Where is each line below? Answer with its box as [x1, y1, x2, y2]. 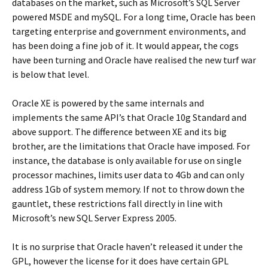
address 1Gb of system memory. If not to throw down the [12, 183, 245, 195]
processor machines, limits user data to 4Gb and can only [12, 169, 244, 181]
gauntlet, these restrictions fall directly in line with [12, 197, 223, 209]
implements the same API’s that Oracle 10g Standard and [12, 111, 246, 123]
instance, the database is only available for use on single [12, 154, 242, 166]
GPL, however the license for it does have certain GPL [12, 255, 229, 267]
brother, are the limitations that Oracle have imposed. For [12, 140, 250, 152]
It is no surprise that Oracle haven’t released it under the [12, 240, 243, 252]
